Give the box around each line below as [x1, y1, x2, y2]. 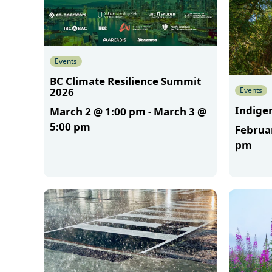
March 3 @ [154, 104, 206, 119]
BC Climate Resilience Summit [50, 74, 201, 89]
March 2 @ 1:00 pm [50, 104, 146, 119]
